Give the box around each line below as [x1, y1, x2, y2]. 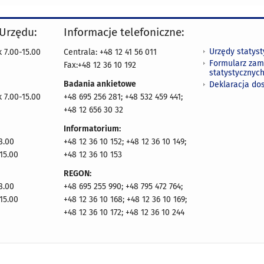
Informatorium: [64, 124, 121, 134]
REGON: [64, 169, 91, 179]
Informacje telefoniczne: [64, 25, 184, 39]
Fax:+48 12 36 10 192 [64, 60, 136, 70]
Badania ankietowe [64, 79, 136, 89]
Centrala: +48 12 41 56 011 [64, 47, 157, 57]
